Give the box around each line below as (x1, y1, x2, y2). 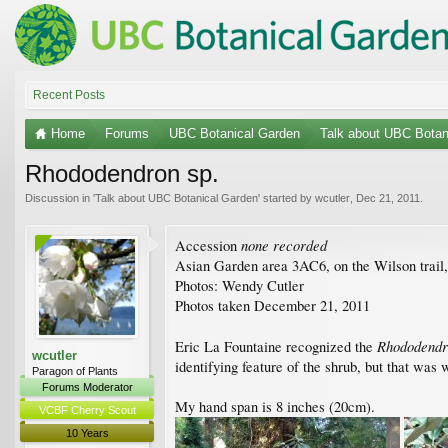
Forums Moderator (41, 380, 133, 393)
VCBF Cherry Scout (38, 403, 136, 416)
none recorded (241, 234, 327, 255)
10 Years (65, 426, 109, 439)
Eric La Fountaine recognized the (175, 336, 377, 356)
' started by (258, 191, 315, 204)
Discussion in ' (25, 191, 95, 204)
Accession (175, 235, 241, 255)
